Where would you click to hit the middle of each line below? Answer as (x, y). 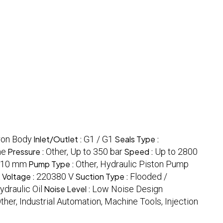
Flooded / (149, 177)
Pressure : (27, 152)
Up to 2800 (176, 152)
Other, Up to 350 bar (84, 152)
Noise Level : (68, 189)
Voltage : (19, 177)
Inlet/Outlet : (58, 139)
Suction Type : (103, 177)
